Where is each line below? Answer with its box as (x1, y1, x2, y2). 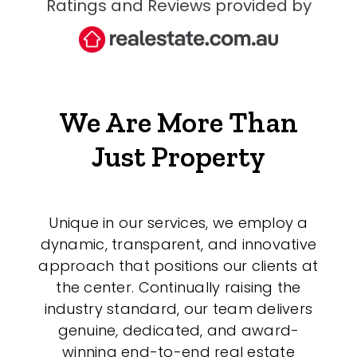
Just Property (91, 139, 266, 175)
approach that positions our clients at (38, 256, 319, 277)
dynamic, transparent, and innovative (40, 234, 317, 255)
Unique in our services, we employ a (49, 213, 308, 233)
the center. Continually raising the (56, 277, 301, 298)
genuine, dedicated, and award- (57, 320, 300, 341)
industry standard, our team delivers (44, 299, 313, 320)
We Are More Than (58, 105, 299, 140)
